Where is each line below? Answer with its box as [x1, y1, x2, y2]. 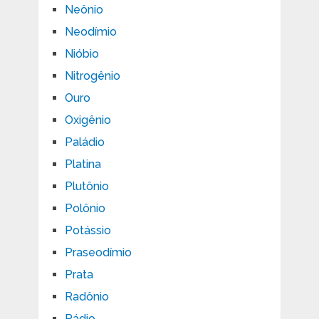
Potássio [64, 223, 111, 237]
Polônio [64, 201, 105, 215]
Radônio [64, 289, 109, 303]
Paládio [64, 135, 105, 149]
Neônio [64, 2, 103, 16]
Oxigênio [64, 113, 111, 127]
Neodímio [64, 24, 117, 38]
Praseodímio [64, 245, 132, 259]
